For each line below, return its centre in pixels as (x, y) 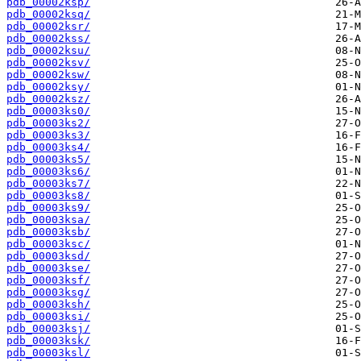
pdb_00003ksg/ (48, 293)
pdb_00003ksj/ (48, 329)
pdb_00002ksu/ (48, 51)
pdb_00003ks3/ (48, 135)
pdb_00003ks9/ (48, 208)
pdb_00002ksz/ (48, 99)
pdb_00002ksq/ (48, 15)
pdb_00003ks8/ (48, 196)
